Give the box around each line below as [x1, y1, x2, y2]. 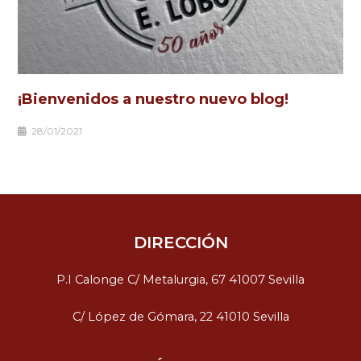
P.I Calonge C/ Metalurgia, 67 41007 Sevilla [56, 272, 305, 287]
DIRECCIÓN [133, 233, 228, 253]
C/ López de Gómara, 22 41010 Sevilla [72, 309, 289, 325]
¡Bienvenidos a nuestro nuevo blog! [18, 89, 289, 108]
